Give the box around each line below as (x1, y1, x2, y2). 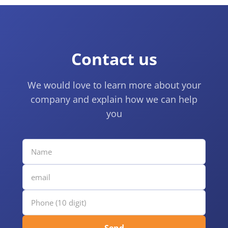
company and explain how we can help (31, 93, 197, 106)
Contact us (71, 48, 157, 70)
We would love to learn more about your (27, 79, 201, 92)
